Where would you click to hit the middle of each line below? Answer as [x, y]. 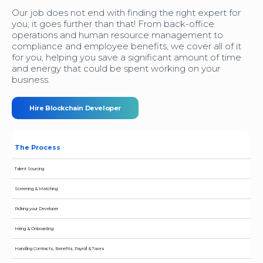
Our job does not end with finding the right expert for [126, 13]
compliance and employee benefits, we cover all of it [127, 46]
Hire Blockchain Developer [75, 108]
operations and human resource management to [117, 35]
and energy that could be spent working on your [116, 68]
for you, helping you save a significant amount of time [127, 57]
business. [31, 80]
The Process [38, 147]
